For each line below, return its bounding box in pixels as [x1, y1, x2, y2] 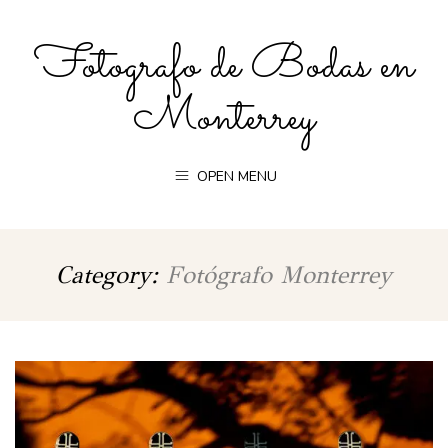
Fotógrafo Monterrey [166, 260, 392, 290]
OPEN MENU [193, 167, 278, 186]
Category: [56, 260, 166, 290]
